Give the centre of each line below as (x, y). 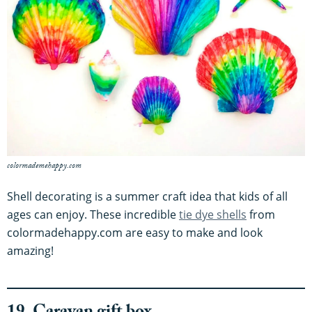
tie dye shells (213, 215)
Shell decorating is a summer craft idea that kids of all (147, 197)
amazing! (30, 251)
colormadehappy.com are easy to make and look (135, 233)
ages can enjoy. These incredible (93, 215)
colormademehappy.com (44, 167)
